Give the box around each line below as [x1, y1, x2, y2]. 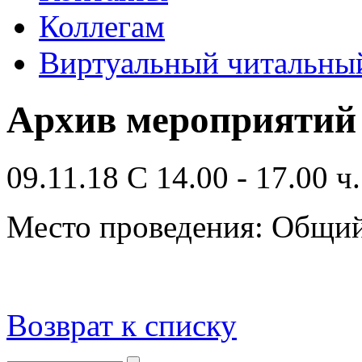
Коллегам [39, 9, 165, 44]
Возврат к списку [6, 307, 237, 343]
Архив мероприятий [6, 99, 356, 141]
